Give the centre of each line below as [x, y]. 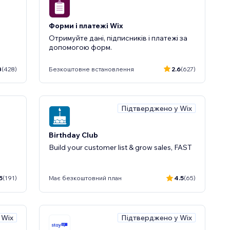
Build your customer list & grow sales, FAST [120, 147]
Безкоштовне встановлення [91, 69]
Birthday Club [73, 135]
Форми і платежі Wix [86, 26]
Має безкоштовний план [85, 178]
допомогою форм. [80, 47]
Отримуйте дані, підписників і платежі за [118, 38]
